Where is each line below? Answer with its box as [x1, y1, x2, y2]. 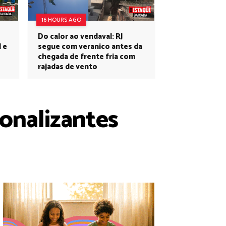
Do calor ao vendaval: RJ [38, 30, 123, 43]
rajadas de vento [38, 61, 97, 73]
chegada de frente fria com [38, 50, 135, 63]
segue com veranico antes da [38, 40, 142, 53]
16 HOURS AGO [41, 15, 81, 25]
